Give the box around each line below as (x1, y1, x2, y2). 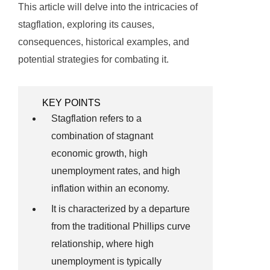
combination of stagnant (51, 131, 153, 142)
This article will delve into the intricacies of (18, 2, 198, 13)
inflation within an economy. (51, 183, 169, 194)
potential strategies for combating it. (18, 54, 169, 65)
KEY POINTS (42, 98, 101, 108)
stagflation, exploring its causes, (18, 19, 154, 30)
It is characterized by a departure (51, 204, 190, 215)
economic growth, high (51, 148, 148, 159)
